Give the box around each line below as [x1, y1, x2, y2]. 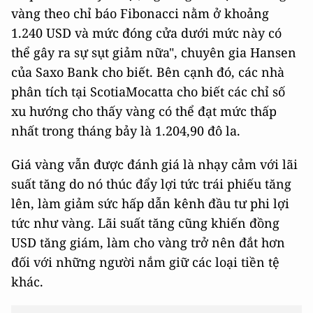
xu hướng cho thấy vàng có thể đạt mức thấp [11, 103, 277, 120]
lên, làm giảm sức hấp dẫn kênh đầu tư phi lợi [11, 195, 289, 212]
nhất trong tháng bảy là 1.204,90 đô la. [11, 122, 240, 140]
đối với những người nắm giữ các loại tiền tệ [11, 254, 279, 271]
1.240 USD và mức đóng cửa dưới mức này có [11, 24, 282, 42]
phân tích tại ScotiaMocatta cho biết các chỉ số [11, 83, 285, 101]
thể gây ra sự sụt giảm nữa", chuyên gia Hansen [11, 44, 296, 61]
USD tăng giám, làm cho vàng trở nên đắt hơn [11, 234, 285, 252]
